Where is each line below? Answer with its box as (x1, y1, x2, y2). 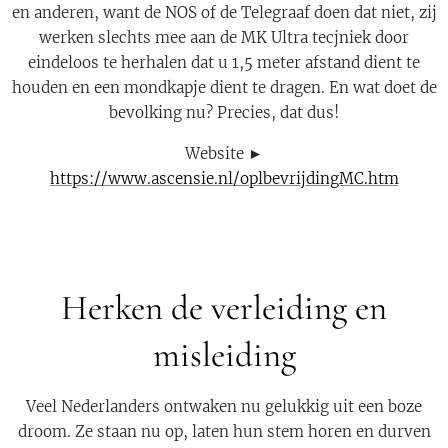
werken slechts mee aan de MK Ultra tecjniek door (39, 28, 409, 47)
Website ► (185, 144, 263, 163)
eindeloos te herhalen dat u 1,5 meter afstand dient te (28, 53, 420, 72)
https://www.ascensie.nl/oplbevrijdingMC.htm (49, 169, 399, 188)
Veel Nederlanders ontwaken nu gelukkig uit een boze (26, 397, 422, 416)
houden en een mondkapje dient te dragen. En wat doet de (11, 78, 437, 97)
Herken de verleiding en (61, 287, 387, 329)
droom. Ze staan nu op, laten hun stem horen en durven (17, 422, 431, 441)
